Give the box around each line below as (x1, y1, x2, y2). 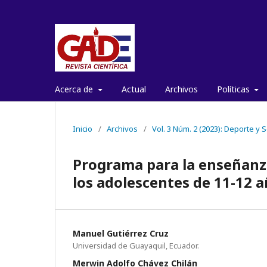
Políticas (216, 83, 252, 95)
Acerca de (55, 83, 95, 95)
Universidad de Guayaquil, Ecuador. (73, 240, 199, 251)
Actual (121, 83, 146, 95)
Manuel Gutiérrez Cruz (73, 227, 169, 239)
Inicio (73, 123, 92, 134)
